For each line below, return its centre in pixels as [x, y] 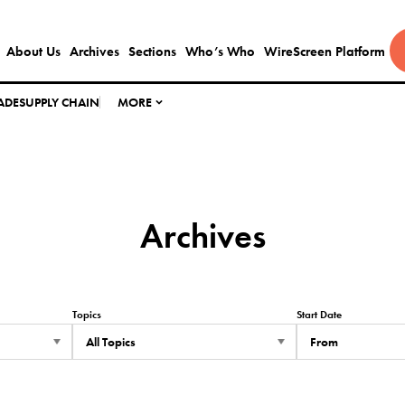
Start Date [319, 314]
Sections [152, 52]
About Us [33, 52]
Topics [87, 314]
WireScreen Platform [324, 52]
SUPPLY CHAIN [60, 102]
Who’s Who [220, 52]
